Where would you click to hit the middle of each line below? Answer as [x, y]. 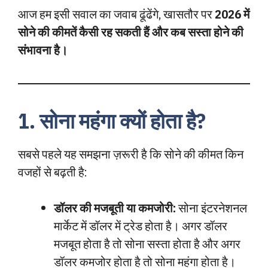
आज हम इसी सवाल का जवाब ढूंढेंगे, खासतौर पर [116, 14]
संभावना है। [43, 50]
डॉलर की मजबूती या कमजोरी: [115, 208]
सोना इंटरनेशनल [211, 208]
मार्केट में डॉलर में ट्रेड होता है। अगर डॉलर [141, 226]
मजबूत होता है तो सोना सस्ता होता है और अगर [147, 244]
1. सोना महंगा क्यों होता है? [112, 121]
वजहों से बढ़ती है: [53, 172]
